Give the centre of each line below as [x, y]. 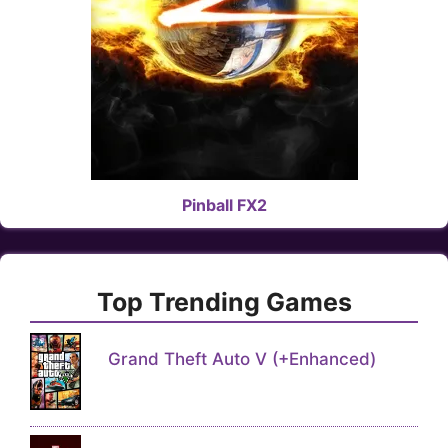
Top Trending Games [224, 302]
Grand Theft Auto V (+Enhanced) [241, 359]
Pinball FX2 [224, 204]
